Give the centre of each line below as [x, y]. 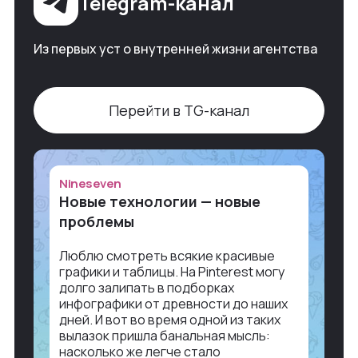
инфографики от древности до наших [173, 303]
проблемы [97, 221]
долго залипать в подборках [147, 287]
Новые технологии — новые [160, 201]
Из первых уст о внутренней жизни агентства [175, 48]
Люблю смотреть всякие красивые [167, 255]
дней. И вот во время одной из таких [170, 319]
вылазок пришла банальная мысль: [165, 335]
